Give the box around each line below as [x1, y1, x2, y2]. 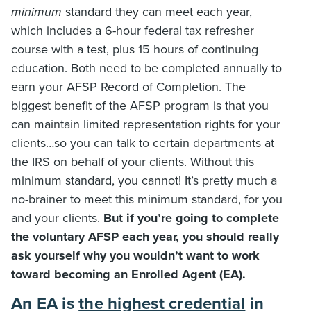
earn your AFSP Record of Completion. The [11, 79, 246, 94]
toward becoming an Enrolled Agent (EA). [11, 267, 246, 282]
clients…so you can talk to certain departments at [11, 135, 274, 151]
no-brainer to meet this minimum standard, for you [11, 192, 283, 207]
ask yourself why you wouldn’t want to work [11, 248, 260, 263]
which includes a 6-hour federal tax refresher [11, 23, 254, 38]
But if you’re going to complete [103, 210, 279, 226]
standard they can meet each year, [65, 4, 252, 19]
